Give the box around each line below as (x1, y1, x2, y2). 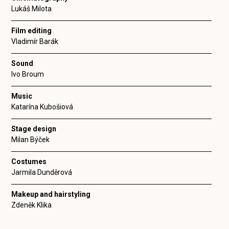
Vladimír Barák (11, 37, 59, 45)
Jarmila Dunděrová (11, 168, 73, 176)
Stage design (11, 125, 57, 133)
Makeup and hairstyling (11, 190, 91, 198)
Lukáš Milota (11, 5, 52, 13)
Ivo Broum (11, 70, 44, 78)
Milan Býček (11, 135, 50, 144)
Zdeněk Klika (11, 201, 52, 209)
